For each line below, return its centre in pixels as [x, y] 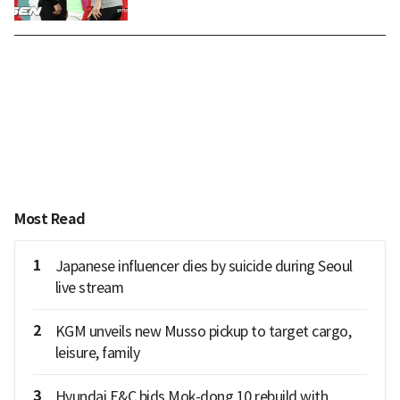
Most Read [50, 220]
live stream [89, 288]
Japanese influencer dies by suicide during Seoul [204, 267]
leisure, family [97, 353]
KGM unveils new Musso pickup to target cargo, [203, 332]
